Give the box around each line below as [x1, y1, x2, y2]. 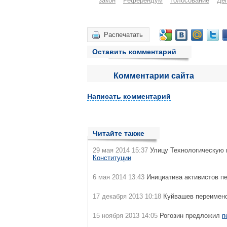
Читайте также [93, 129, 144, 137]
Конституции [93, 154, 131, 162]
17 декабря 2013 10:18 [93, 193, 161, 200]
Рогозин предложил [158, 212, 222, 219]
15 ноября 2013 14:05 [93, 212, 158, 219]
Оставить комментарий [92, 48, 176, 56]
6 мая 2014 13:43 [93, 173, 144, 181]
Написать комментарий [87, 92, 171, 100]
